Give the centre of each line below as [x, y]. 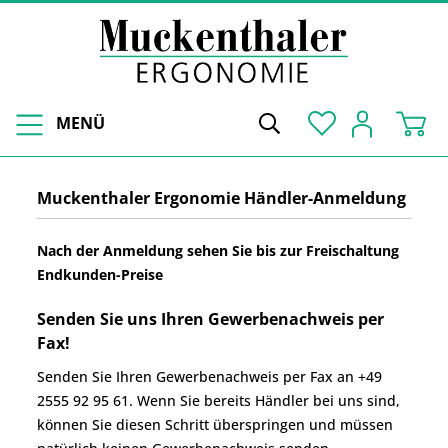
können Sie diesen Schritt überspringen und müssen [215, 424]
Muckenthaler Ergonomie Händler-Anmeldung [221, 197]
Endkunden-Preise [100, 274]
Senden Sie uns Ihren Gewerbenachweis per [210, 318]
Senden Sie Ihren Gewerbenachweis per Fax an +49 [209, 376]
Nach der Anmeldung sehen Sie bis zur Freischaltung [218, 250]
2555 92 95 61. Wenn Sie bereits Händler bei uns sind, [218, 400]
